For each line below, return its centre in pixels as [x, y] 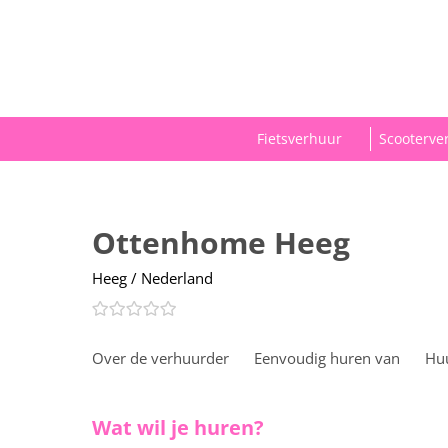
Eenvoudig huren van [327, 358]
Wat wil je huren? [178, 428]
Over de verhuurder [160, 358]
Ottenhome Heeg [221, 243]
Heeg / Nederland [152, 278]
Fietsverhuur [299, 139]
